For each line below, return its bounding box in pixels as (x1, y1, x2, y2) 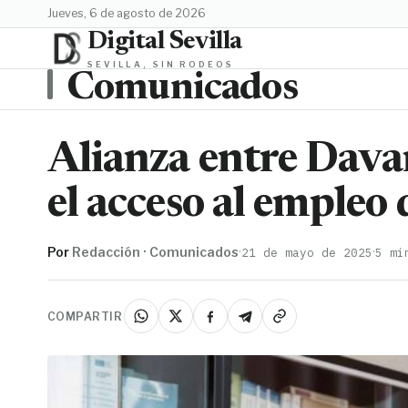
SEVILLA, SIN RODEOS (87, 58, 234, 69)
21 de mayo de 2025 (241, 245, 372, 260)
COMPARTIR (47, 309, 123, 323)
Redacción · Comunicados (72, 244, 239, 260)
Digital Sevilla (87, 28, 242, 55)
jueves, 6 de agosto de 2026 (52, 6, 206, 20)
